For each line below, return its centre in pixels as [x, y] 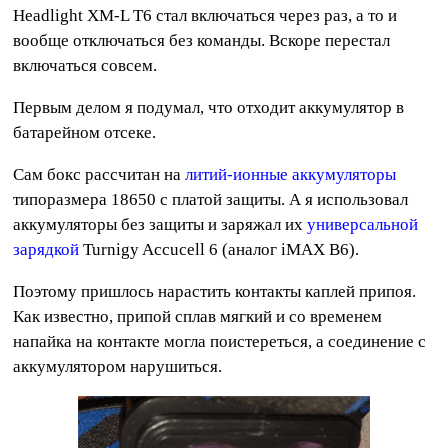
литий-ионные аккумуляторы [291, 174]
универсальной [363, 224]
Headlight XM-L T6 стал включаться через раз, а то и [205, 15]
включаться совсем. [85, 65]
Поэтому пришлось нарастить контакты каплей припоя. [215, 291]
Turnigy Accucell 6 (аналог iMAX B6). [219, 249]
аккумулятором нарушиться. [118, 366]
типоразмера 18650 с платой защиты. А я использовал [211, 199]
